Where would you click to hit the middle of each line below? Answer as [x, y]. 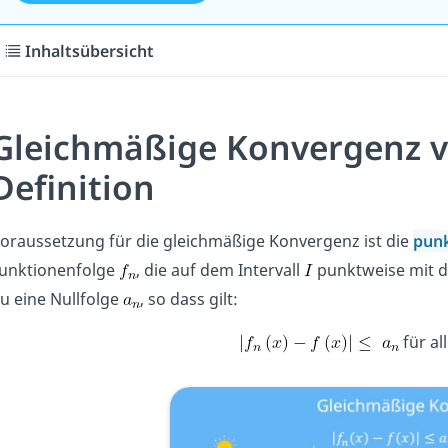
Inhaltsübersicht [90, 50]
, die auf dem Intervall [219, 270]
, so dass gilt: [188, 299]
